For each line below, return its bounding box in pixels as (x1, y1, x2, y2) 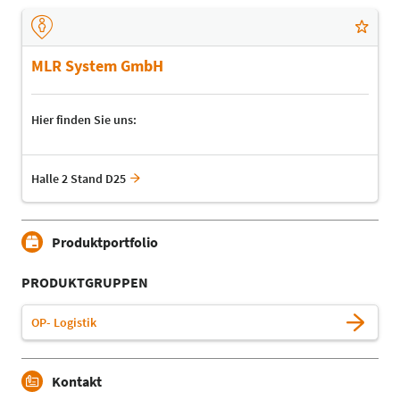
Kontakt (52, 372, 102, 391)
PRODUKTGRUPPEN (21, 273, 148, 292)
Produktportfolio (52, 233, 158, 252)
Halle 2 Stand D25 (31, 171, 126, 187)
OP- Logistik (31, 314, 96, 331)
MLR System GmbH (31, 55, 163, 77)
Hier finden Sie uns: (31, 112, 137, 129)
